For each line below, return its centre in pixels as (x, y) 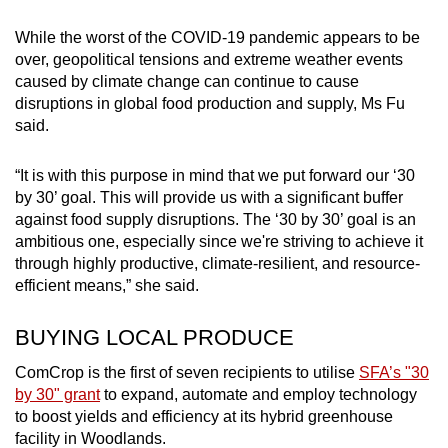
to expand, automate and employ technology (258, 394)
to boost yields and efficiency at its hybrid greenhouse (204, 416)
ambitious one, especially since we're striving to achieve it (219, 241)
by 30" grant (57, 394)
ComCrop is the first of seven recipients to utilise (187, 372)
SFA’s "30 (394, 372)
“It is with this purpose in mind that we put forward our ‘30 (215, 175)
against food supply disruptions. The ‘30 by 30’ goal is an (215, 219)
